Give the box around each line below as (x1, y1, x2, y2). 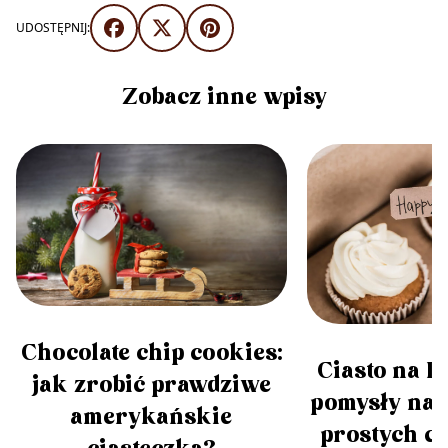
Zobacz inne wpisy (121, 82, 327, 112)
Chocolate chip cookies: (20, 339, 282, 369)
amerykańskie (70, 403, 233, 433)
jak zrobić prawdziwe (31, 371, 271, 401)
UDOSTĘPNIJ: (16, 18, 90, 36)
